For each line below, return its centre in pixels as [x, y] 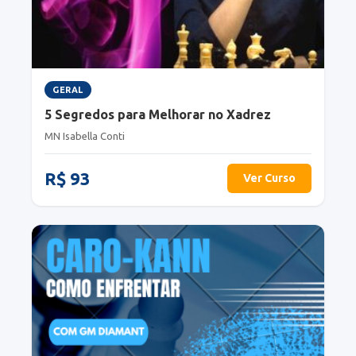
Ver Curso [269, 178]
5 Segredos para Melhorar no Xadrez [158, 115]
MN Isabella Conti [85, 136]
